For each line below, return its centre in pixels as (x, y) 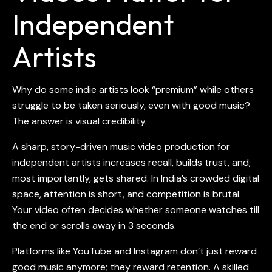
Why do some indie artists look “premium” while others (133, 90)
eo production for (190, 147)
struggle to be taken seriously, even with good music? (131, 106)
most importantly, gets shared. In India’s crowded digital (136, 178)
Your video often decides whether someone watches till (136, 210)
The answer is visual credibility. (80, 121)
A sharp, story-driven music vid (81, 147)
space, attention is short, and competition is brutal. (127, 194)
